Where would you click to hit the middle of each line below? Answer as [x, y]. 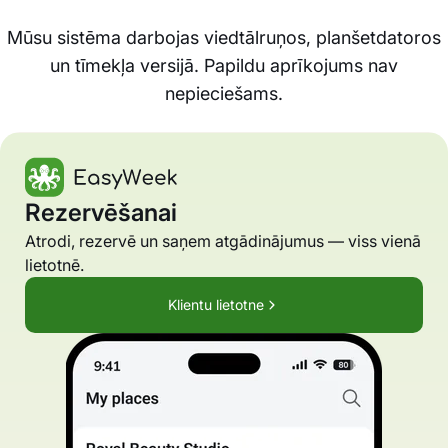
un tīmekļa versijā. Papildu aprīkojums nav [224, 66]
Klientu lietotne [216, 305]
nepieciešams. [224, 94]
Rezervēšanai [101, 213]
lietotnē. [54, 265]
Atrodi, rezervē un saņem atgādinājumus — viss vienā [223, 241]
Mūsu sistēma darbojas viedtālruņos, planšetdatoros [224, 38]
